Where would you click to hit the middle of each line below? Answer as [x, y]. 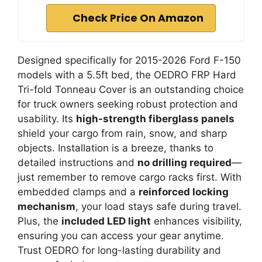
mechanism [46, 206]
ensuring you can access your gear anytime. [121, 235]
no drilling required [185, 162]
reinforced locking [184, 192]
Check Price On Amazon [138, 18]
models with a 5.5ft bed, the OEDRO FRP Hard [127, 75]
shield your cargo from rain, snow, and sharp [122, 133]
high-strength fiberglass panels [155, 118]
